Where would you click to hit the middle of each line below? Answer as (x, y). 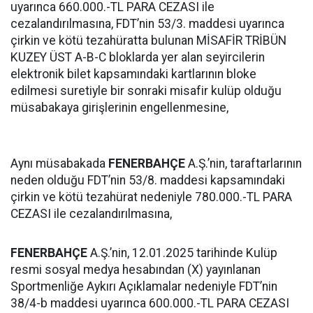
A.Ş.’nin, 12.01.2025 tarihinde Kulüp (182, 253)
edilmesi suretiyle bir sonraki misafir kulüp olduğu (146, 91)
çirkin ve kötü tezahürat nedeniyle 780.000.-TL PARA (151, 197)
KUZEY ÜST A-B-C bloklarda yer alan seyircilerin (138, 57)
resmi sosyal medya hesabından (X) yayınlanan (136, 270)
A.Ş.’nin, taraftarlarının (243, 163)
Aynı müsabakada (59, 163)
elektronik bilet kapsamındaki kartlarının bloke (133, 74)
